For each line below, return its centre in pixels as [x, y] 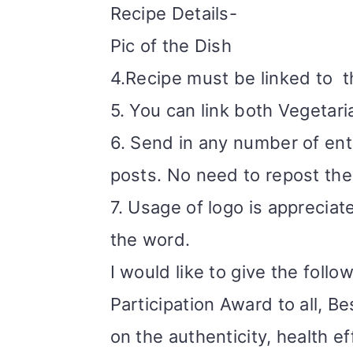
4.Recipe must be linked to [224, 78]
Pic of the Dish [171, 46]
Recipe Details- [173, 13]
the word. [150, 240]
